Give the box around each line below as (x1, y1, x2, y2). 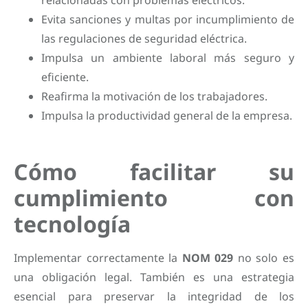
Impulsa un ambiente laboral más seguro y (41, 49, 294, 65)
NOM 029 (181, 250, 234, 265)
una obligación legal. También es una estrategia (14, 269, 294, 285)
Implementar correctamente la (14, 250, 182, 265)
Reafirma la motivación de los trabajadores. (41, 88, 267, 104)
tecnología (14, 208, 131, 239)
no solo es (233, 250, 295, 265)
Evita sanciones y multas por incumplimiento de (41, 11, 294, 27)
